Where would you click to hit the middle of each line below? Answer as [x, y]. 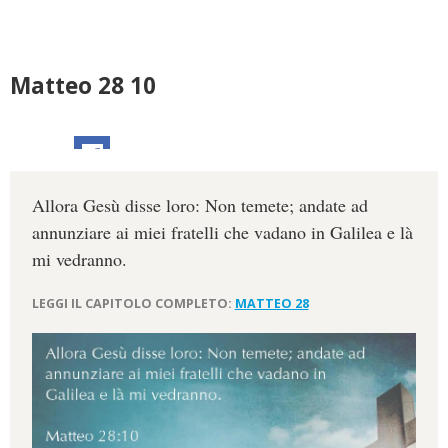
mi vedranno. [79, 259]
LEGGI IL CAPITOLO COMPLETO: [133, 303]
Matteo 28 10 [83, 85]
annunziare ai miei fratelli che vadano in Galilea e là [222, 232]
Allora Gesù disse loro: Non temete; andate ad [199, 205]
